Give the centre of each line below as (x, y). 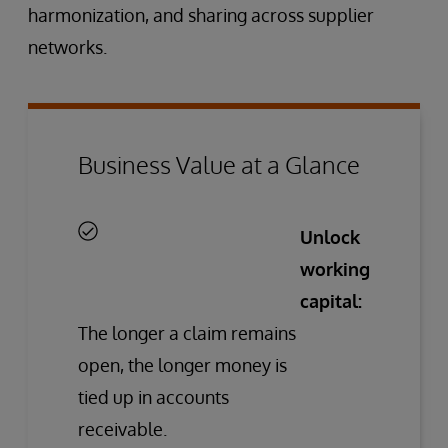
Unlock (330, 236)
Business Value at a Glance (219, 164)
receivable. (122, 428)
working (335, 268)
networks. (67, 46)
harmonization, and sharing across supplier (201, 14)
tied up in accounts (153, 396)
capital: (331, 300)
